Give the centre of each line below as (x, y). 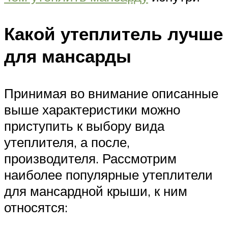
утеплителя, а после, (67, 142)
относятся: (36, 207)
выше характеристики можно (92, 110)
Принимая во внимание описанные (111, 93)
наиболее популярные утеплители (108, 175)
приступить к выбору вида (84, 126)
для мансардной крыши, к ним (96, 191)
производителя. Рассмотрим (90, 159)
